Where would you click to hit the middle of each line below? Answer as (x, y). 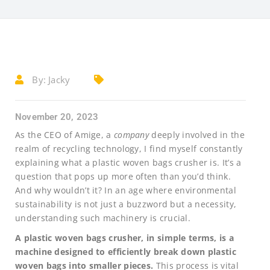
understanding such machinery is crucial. (103, 218)
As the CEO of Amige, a (63, 135)
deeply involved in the (198, 135)
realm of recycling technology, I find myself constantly (129, 149)
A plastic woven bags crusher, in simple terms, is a (125, 238)
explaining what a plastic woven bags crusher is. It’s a (128, 162)
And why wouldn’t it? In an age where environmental (126, 190)
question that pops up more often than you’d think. (123, 176)
